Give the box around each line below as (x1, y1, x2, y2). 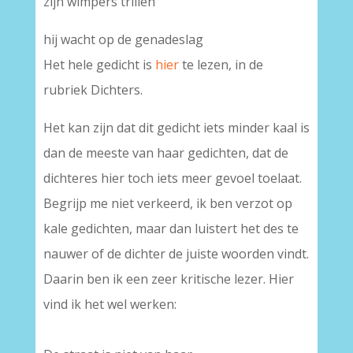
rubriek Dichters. (43, 81, 143, 98)
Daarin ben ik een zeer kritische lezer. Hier (43, 270, 294, 288)
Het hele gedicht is (43, 56, 155, 73)
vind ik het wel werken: (43, 295, 176, 313)
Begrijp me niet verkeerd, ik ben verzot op (43, 195, 292, 212)
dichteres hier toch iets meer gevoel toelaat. (43, 169, 302, 187)
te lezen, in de (178, 56, 263, 73)
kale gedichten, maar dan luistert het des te (43, 220, 299, 237)
